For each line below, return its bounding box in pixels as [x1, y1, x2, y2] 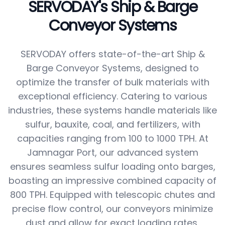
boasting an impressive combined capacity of [9, 174, 216, 187]
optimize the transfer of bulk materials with [16, 76, 209, 88]
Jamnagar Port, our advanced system [27, 146, 198, 159]
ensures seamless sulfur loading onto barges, [10, 160, 215, 173]
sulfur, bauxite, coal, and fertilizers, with [25, 118, 200, 131]
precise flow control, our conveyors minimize [12, 202, 213, 215]
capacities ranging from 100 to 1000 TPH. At [17, 132, 208, 145]
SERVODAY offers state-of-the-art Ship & [20, 48, 205, 60]
